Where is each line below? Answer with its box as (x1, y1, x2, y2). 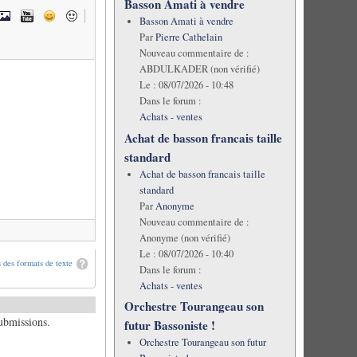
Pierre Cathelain (155, 30, 222, 45)
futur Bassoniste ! (124, 316, 215, 334)
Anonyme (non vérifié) (139, 230, 230, 245)
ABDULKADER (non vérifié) (139, 62, 260, 76)
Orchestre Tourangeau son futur (139, 335, 266, 349)
